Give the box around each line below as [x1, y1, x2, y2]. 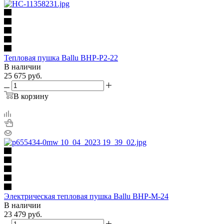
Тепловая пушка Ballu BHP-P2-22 [4, 53, 118, 62]
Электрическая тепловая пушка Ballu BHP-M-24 [4, 191, 168, 200]
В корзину [13, 91, 48, 100]
